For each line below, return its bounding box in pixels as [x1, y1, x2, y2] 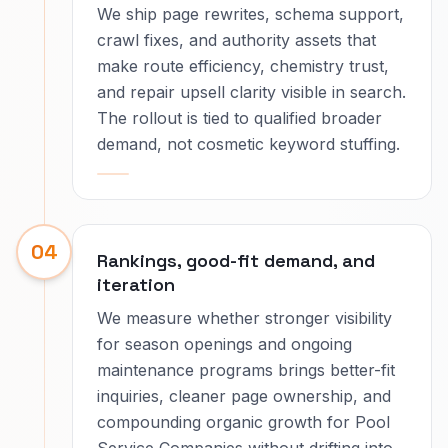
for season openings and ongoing [97, 334, 352, 354]
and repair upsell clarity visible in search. [97, 82, 406, 102]
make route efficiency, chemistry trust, [97, 56, 389, 76]
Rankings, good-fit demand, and [97, 249, 375, 272]
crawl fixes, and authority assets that [97, 30, 376, 50]
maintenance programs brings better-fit [97, 360, 395, 380]
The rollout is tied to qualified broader [97, 108, 382, 128]
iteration [97, 273, 175, 296]
